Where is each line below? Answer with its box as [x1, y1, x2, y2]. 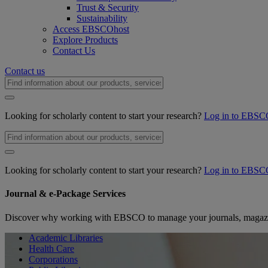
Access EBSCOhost [53, 24, 129, 34]
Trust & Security [77, 2, 139, 13]
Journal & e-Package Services [5, 188, 126, 199]
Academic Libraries [29, 232, 103, 243]
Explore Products [53, 35, 118, 45]
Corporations [29, 254, 78, 264]
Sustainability [77, 13, 127, 23]
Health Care [29, 243, 74, 254]
